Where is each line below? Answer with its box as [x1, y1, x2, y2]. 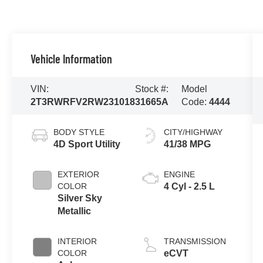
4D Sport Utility [53, 139, 121, 149]
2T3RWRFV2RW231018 [31, 96, 136, 107]
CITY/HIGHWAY [163, 127, 222, 137]
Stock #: [135, 83, 169, 94]
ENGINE [163, 169, 195, 179]
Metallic [58, 205, 92, 216]
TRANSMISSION [163, 236, 226, 246]
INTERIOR [58, 236, 97, 246]
